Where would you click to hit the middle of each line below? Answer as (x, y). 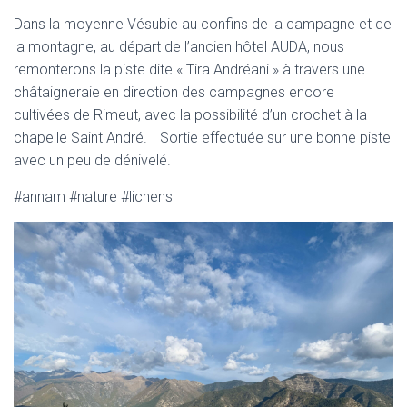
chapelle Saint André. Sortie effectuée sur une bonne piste (202, 138)
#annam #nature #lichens (93, 197)
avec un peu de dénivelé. (92, 160)
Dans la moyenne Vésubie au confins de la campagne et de (203, 24)
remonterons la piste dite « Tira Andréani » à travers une (189, 69)
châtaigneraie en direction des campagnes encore (174, 92)
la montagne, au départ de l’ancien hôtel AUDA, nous (179, 47)
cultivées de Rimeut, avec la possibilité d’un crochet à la (190, 115)
